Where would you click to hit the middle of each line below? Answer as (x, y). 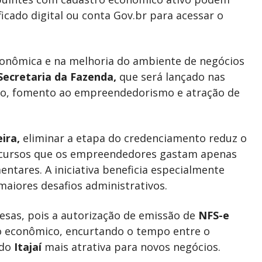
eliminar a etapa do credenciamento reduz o (133, 138)
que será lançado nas (171, 77)
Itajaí (28, 247)
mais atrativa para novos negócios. (131, 247)
